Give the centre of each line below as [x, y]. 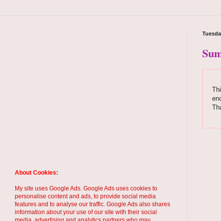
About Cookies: [37, 173]
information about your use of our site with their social [86, 212]
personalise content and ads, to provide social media [85, 196]
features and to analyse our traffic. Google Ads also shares [92, 204]
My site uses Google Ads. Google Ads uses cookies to [86, 188]
